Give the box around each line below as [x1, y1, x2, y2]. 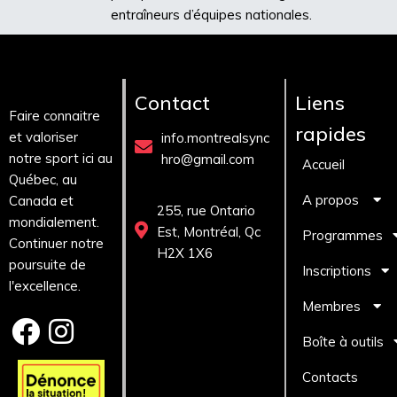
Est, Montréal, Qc [156, 223, 261, 240]
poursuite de [9, 256, 86, 273]
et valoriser [9, 128, 78, 145]
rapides [295, 121, 367, 146]
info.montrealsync [160, 129, 269, 146]
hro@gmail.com [160, 151, 254, 167]
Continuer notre [9, 235, 104, 252]
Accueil [302, 156, 346, 173]
